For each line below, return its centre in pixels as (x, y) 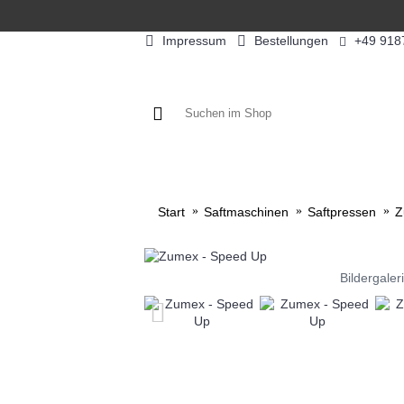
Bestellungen (291, 40)
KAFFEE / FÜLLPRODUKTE (275, 175)
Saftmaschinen (246, 212)
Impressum (194, 40)
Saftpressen (342, 212)
